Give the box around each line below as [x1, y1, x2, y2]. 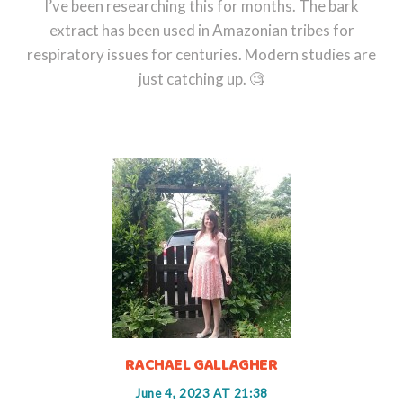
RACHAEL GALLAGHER [125, 352, 278, 378]
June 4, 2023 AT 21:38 [135, 385, 268, 400]
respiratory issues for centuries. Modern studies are [27, 44, 376, 64]
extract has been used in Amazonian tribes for [49, 20, 354, 40]
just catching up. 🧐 [139, 68, 264, 88]
